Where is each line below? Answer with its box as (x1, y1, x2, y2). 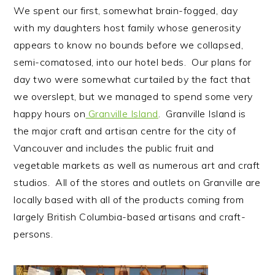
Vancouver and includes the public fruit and (14, 142, 214, 155)
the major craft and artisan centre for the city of (14, 125, 236, 137)
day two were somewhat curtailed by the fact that (14, 73, 251, 86)
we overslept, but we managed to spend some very (14, 90, 253, 103)
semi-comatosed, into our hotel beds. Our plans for (14, 56, 252, 69)
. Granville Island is (158, 107, 246, 120)
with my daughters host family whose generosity (14, 21, 241, 34)
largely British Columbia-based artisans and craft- (14, 211, 246, 223)
